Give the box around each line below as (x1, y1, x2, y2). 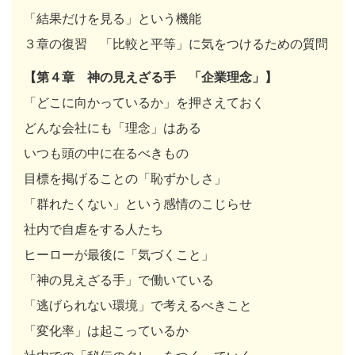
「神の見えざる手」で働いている (24, 271, 214, 288)
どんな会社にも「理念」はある (24, 119, 201, 136)
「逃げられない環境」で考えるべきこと (24, 296, 252, 313)
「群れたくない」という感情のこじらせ (24, 195, 252, 212)
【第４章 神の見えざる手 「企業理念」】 (24, 68, 277, 85)
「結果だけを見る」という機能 (24, 10, 201, 26)
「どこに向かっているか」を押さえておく (24, 94, 265, 110)
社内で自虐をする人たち (24, 220, 163, 237)
